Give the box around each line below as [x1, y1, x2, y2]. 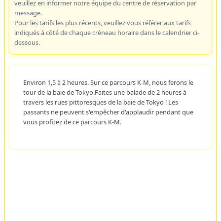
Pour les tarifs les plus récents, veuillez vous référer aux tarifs [14, 18, 191, 27]
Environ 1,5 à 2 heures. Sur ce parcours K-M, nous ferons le [23, 77, 193, 87]
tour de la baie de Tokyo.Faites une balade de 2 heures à [23, 87, 186, 97]
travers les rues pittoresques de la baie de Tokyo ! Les [23, 97, 178, 107]
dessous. [14, 37, 40, 47]
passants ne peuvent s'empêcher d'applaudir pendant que [23, 107, 193, 116]
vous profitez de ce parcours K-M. [23, 117, 121, 126]
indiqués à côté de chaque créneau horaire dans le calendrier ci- [14, 28, 199, 37]
